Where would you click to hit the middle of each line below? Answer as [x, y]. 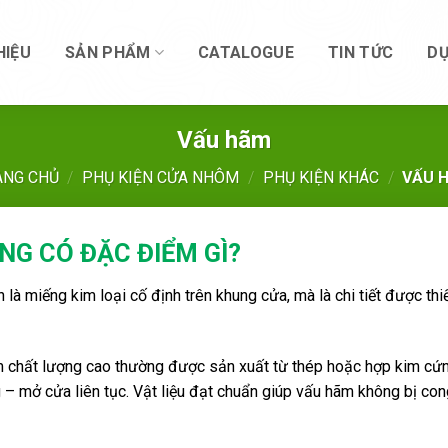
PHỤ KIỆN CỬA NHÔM [161, 177]
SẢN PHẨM [108, 52]
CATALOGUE [246, 52]
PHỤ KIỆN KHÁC [320, 177]
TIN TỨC [361, 52]
